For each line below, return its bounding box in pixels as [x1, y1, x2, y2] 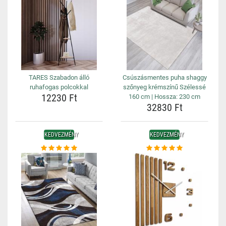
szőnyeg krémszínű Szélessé [123, 83, 206, 91]
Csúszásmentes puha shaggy [122, 74, 207, 81]
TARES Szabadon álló [29, 74, 89, 81]
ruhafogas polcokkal [30, 83, 88, 91]
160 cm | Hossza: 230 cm [129, 93, 200, 100]
